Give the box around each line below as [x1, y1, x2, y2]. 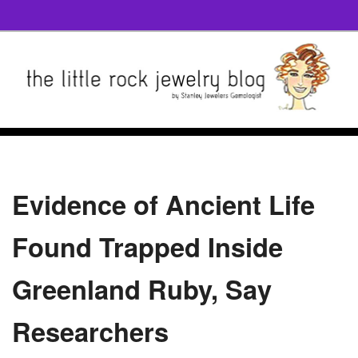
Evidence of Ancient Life [12, 185, 315, 223]
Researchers [12, 312, 169, 350]
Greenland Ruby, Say [12, 269, 272, 308]
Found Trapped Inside [12, 227, 283, 265]
